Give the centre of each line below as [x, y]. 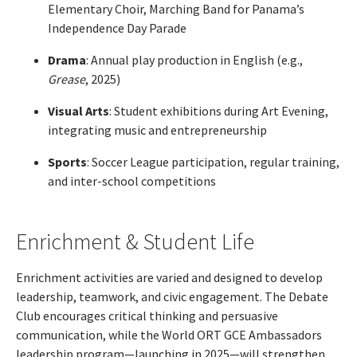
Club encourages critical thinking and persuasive [147, 315]
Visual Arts [78, 110]
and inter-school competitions [132, 180]
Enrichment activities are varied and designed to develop [169, 277]
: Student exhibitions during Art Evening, [219, 110]
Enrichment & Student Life [135, 241]
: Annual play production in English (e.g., [194, 59]
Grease [67, 78]
